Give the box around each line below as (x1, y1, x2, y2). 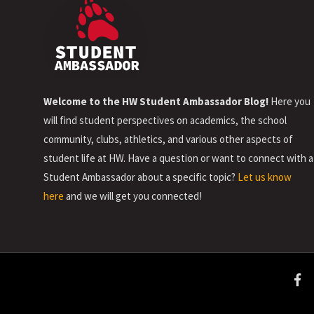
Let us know (238, 170, 292, 184)
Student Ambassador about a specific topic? (43, 170, 238, 184)
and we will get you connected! (64, 189, 202, 203)
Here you (268, 95, 310, 109)
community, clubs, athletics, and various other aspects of (43, 132, 293, 146)
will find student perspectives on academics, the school (43, 114, 287, 128)
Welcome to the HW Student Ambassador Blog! (43, 95, 268, 109)
